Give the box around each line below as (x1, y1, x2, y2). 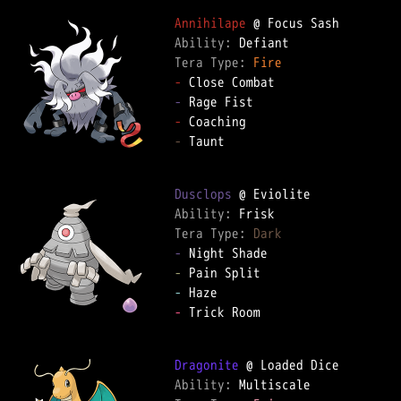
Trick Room (182, 303, 260, 321)
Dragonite (175, 355, 239, 374)
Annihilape (175, 13, 246, 32)
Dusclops (175, 184, 232, 203)
